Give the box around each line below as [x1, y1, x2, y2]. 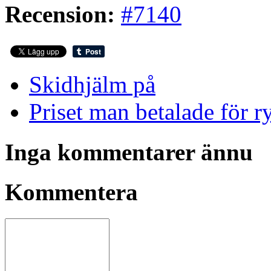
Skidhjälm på [29, 71, 155, 98]
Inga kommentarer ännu [5, 139, 253, 165]
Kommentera [5, 178, 138, 205]
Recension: [5, 1, 115, 28]
